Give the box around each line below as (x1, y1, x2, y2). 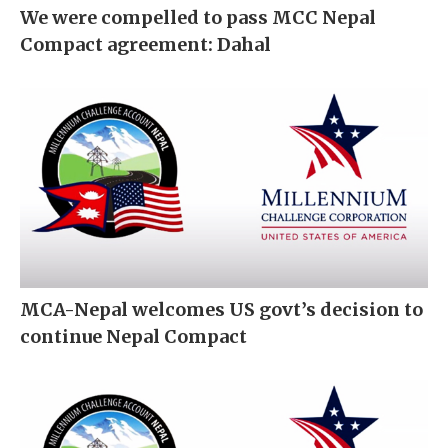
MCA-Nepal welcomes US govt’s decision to (20, 298, 423, 322)
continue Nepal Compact (20, 325, 247, 349)
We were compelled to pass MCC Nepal (20, 6, 376, 30)
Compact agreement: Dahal (20, 33, 271, 57)
